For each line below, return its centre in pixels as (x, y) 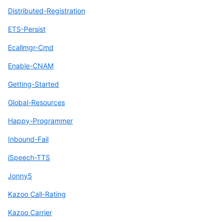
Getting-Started (33, 84)
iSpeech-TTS (29, 157)
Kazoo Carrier (30, 212)
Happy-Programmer (40, 120)
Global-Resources (36, 102)
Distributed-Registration (47, 10)
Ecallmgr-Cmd (31, 47)
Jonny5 (20, 175)
